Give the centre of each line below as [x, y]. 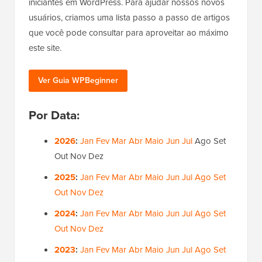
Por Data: [54, 115]
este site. [45, 48]
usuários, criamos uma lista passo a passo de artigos [129, 17]
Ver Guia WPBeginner [78, 80]
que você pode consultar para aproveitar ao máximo [129, 32]
